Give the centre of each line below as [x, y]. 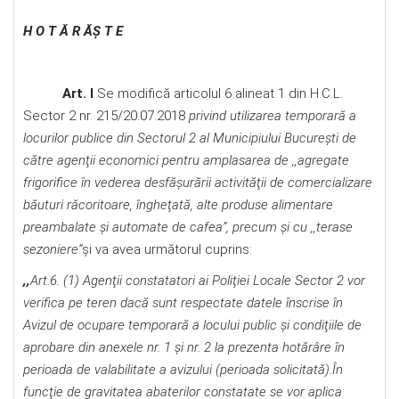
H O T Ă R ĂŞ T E [73, 31]
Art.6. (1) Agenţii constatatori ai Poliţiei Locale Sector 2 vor [198, 281]
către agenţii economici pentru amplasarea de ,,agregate [186, 160]
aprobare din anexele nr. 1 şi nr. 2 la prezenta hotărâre [179, 347]
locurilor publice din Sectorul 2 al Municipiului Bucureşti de [190, 138]
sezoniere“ [53, 249]
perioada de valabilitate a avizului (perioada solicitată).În [183, 370]
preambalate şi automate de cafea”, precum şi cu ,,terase [188, 227]
